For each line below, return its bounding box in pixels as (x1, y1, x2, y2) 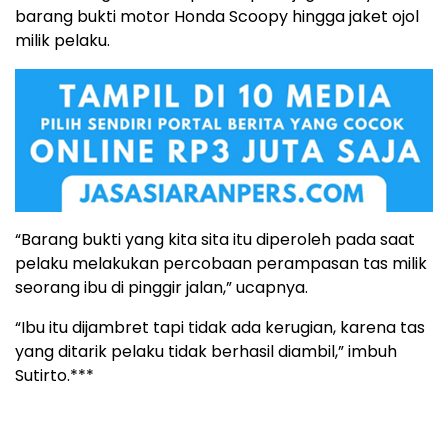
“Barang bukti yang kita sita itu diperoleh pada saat (15, 227, 415, 251)
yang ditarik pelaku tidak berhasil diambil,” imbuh (15, 339, 397, 363)
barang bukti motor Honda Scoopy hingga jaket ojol (15, 5, 419, 29)
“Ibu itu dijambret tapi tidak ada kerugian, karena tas (15, 315, 425, 339)
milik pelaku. (15, 29, 110, 53)
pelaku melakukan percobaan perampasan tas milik (15, 251, 427, 275)
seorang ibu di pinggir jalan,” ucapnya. (15, 275, 308, 299)
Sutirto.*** (15, 363, 94, 387)
